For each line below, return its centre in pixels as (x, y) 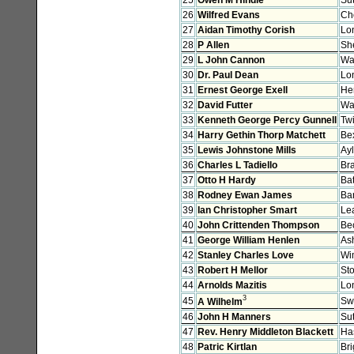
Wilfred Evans (229, 15)
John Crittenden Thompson (258, 225)
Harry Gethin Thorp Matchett (262, 135)
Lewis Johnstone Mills (247, 150)
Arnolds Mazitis (232, 285)
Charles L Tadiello (237, 165)
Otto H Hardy (227, 180)
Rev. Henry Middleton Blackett (265, 331)
